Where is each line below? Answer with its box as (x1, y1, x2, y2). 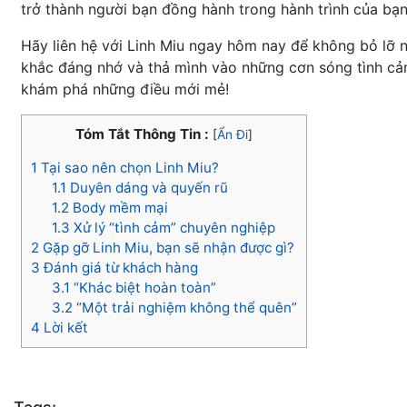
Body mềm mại (68, 199, 168, 217)
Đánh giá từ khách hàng (40, 259, 198, 277)
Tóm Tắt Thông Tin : (75, 125, 209, 144)
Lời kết (40, 319, 88, 337)
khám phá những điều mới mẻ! (21, 80, 229, 99)
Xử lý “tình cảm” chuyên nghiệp (69, 219, 275, 237)
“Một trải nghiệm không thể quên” (72, 299, 297, 317)
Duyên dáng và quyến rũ (65, 179, 228, 197)
